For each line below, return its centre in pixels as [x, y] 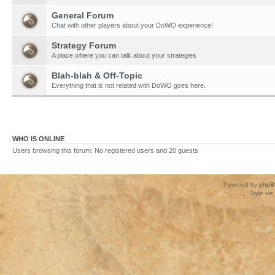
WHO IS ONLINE [38, 139]
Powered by [241, 184]
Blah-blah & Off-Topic [97, 75]
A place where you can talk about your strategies [124, 55]
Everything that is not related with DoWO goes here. [129, 85]
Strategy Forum [84, 45]
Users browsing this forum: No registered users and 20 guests [105, 150]
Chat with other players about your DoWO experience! [132, 25]
